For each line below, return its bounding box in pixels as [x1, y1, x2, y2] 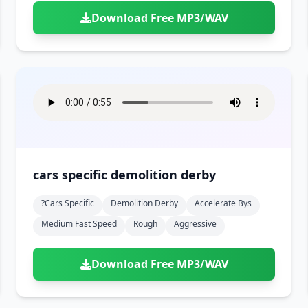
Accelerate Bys [195, 197, 252, 209]
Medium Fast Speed [41, 218, 117, 230]
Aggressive [174, 218, 217, 230]
